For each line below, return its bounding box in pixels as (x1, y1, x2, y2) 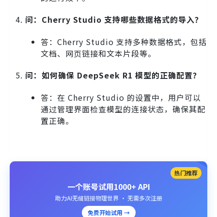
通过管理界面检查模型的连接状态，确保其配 (41, 103, 205, 115)
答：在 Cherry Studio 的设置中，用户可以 (41, 92, 201, 104)
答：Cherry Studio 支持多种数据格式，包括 (41, 36, 207, 48)
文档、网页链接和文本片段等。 (41, 47, 156, 60)
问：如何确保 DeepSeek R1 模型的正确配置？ (25, 69, 201, 81)
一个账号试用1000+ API (67, 181, 150, 193)
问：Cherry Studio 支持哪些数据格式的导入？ (25, 14, 203, 26)
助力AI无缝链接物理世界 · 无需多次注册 (55, 194, 162, 202)
